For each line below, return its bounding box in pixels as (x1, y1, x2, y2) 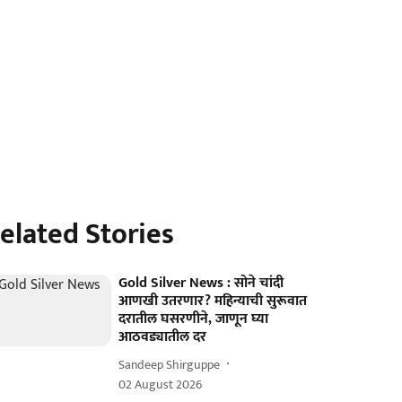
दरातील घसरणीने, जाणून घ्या (118, 307, 269, 331)
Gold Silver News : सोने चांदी (118, 271, 284, 295)
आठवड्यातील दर (118, 325, 207, 349)
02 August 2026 (118, 374, 203, 395)
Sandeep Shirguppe (118, 354, 221, 375)
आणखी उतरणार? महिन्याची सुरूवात (118, 289, 308, 313)
